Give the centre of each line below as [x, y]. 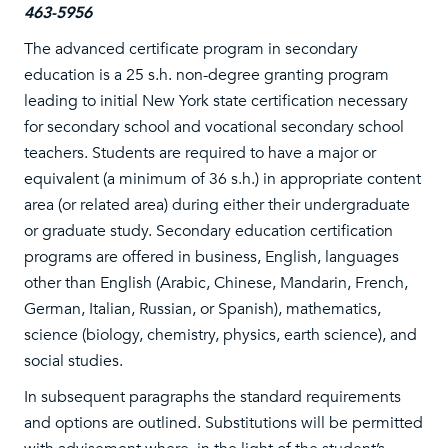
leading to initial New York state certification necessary [216, 101]
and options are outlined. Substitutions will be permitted [223, 423]
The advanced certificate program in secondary [191, 49]
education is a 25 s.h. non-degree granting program [206, 75]
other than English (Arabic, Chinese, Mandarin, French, [216, 283]
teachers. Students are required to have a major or [200, 153]
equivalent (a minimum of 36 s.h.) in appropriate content [222, 179]
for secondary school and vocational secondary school [214, 127]
